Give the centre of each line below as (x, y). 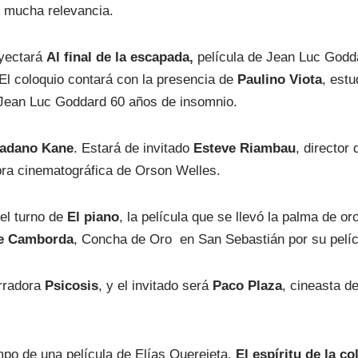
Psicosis (72, 286)
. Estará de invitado (134, 149)
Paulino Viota (280, 80)
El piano (93, 217)
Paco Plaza (248, 286)
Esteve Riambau (245, 149)
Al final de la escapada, (120, 58)
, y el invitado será (156, 286)
